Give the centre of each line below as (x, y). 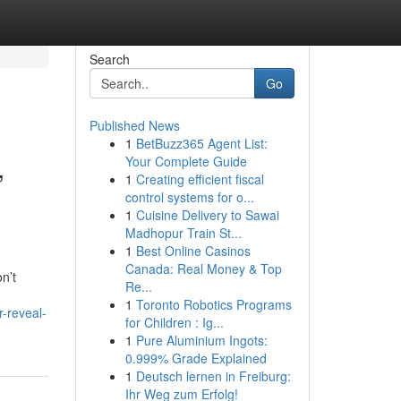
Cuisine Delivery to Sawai (207, 215)
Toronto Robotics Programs (213, 304)
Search (109, 59)
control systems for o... (189, 197)
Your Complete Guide (186, 161)
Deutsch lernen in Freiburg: (213, 376)
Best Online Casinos (193, 251)
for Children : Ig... (174, 322)
